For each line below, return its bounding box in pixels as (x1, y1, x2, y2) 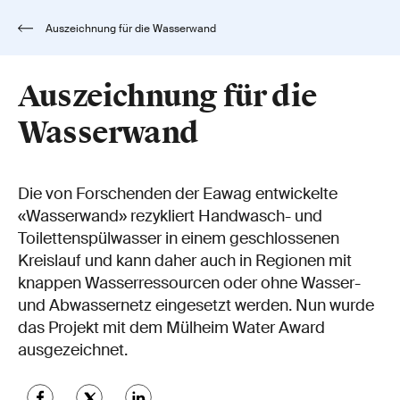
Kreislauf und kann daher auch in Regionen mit (18, 250, 352, 271)
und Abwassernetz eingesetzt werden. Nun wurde (18, 295, 374, 316)
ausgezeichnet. (18, 339, 128, 361)
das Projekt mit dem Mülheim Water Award (18, 317, 325, 338)
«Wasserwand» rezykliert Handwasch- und (18, 205, 322, 227)
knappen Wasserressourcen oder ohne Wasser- (18, 272, 361, 294)
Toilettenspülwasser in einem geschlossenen (18, 228, 339, 249)
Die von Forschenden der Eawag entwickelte (18, 183, 337, 204)
